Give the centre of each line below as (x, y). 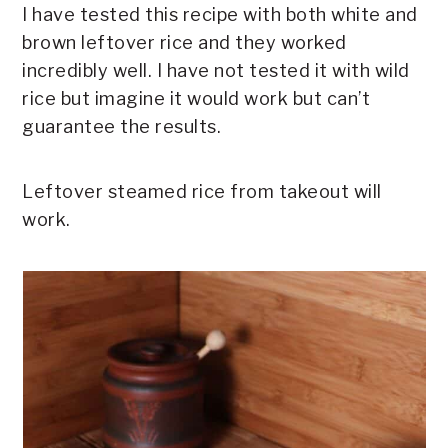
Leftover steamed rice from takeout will (202, 191)
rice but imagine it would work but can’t (196, 98)
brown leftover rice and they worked (184, 42)
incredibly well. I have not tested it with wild (216, 70)
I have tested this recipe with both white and (220, 14)
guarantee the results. (122, 126)
